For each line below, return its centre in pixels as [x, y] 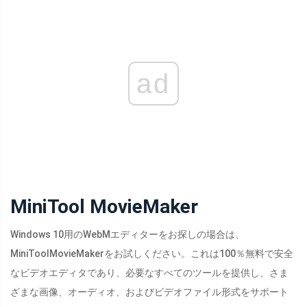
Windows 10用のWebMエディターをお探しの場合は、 [127, 235]
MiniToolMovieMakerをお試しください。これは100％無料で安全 [152, 254]
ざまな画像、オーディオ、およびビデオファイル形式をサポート [149, 292]
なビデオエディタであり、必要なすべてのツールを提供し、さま [149, 273]
